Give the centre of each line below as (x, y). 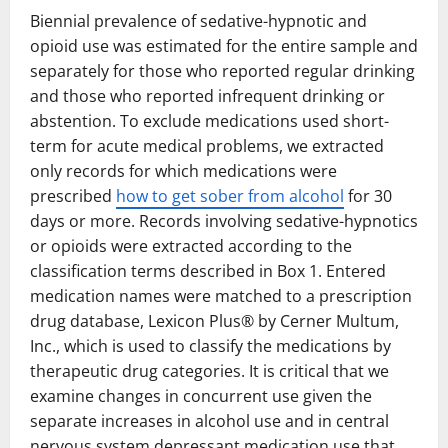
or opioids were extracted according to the (191, 246)
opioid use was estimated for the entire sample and (224, 46)
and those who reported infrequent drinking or (207, 96)
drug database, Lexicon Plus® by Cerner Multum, (214, 321)
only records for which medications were (183, 171)
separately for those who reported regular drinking (222, 71)
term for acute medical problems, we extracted (207, 146)
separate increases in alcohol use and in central (209, 421)
